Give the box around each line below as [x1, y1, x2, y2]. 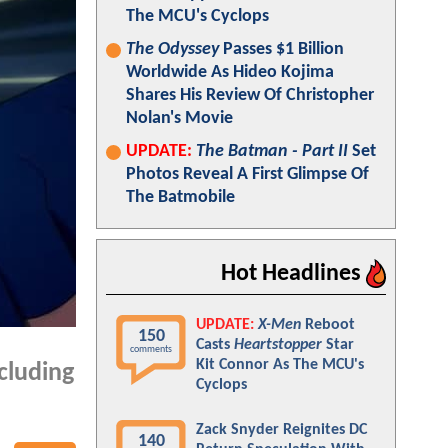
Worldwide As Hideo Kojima [126, 63, 334, 82]
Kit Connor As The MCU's [196, 357, 364, 373]
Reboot [301, 317, 355, 333]
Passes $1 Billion [219, 40, 344, 59]
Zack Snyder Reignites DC [196, 422, 367, 438]
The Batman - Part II [196, 142, 348, 161]
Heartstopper [234, 337, 322, 353]
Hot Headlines [221, 262, 366, 286]
